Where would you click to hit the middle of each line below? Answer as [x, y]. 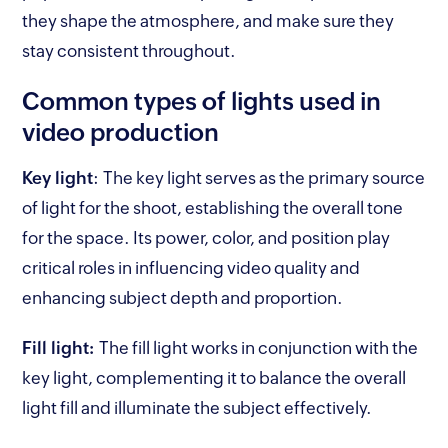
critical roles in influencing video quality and [191, 267]
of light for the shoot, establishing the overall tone [213, 207]
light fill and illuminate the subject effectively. [199, 407]
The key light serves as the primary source [264, 177]
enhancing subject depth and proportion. [185, 297]
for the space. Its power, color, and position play [206, 237]
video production [121, 132]
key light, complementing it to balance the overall [214, 377]
